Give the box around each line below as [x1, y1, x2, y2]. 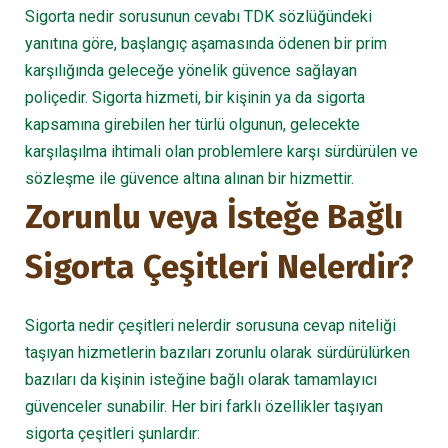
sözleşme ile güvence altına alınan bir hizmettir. [25, 169, 354, 188]
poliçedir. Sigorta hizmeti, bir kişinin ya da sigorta [25, 88, 365, 107]
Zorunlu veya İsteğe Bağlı [25, 197, 403, 237]
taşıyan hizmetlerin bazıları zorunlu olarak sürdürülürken [25, 343, 410, 362]
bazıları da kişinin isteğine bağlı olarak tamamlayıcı [25, 370, 377, 389]
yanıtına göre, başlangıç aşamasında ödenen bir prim [25, 34, 387, 53]
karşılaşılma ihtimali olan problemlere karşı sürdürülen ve [25, 142, 418, 161]
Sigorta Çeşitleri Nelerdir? [25, 247, 414, 287]
